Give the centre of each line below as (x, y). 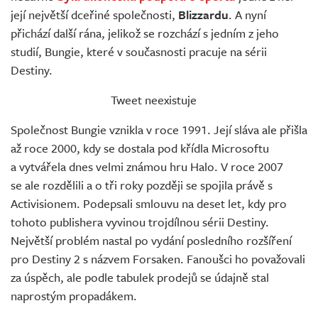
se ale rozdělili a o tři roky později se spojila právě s (142, 185)
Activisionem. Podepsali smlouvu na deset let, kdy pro (149, 204)
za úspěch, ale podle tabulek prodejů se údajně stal (140, 278)
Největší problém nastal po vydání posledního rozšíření (151, 241)
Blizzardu (203, 15)
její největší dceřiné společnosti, (94, 15)
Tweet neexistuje (154, 100)
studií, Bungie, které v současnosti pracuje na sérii (139, 52)
